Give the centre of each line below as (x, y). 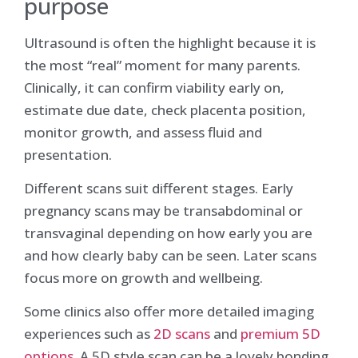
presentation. (68, 154)
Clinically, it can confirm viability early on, (154, 87)
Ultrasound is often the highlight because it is (170, 42)
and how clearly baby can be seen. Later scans (170, 255)
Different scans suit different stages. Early (159, 188)
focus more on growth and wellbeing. (143, 277)
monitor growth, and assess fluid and (143, 132)
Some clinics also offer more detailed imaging (169, 312)
